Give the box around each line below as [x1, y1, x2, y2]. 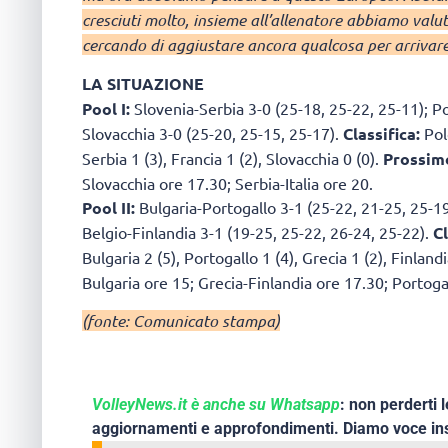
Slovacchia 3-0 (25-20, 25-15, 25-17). [82, 122, 343, 143]
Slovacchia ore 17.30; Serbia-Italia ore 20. [82, 172, 373, 193]
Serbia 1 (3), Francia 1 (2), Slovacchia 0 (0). [82, 147, 383, 168]
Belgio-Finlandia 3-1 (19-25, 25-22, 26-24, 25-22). [82, 221, 433, 242]
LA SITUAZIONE [82, 72, 204, 94]
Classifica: [343, 122, 420, 144]
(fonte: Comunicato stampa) [82, 310, 280, 332]
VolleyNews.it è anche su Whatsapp [92, 395, 340, 415]
